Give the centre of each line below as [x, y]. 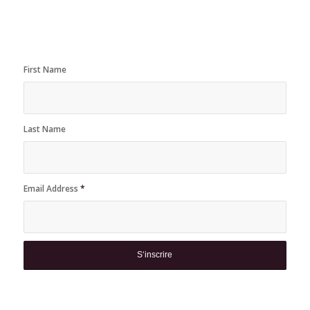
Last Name [44, 129]
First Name [45, 70]
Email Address [52, 189]
